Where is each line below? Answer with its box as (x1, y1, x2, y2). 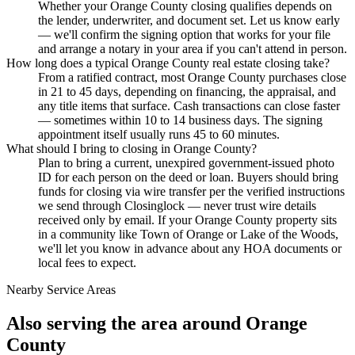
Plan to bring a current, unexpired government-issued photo (38, 156, 334, 170)
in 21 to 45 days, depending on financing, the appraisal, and (38, 85, 336, 99)
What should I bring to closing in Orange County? (6, 142, 257, 156)
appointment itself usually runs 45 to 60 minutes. (38, 128, 280, 142)
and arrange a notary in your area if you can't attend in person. (38, 42, 347, 56)
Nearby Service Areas (6, 283, 116, 297)
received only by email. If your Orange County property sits (38, 213, 337, 227)
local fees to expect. (38, 256, 136, 270)
